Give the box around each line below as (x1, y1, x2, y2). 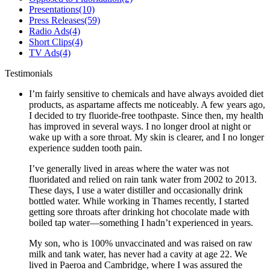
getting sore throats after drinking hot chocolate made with (29, 207, 250, 218)
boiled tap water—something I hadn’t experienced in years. (29, 218, 253, 228)
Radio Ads (29, 26, 69, 37)
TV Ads (29, 48, 60, 58)
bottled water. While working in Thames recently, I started (29, 196, 249, 207)
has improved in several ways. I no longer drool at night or (29, 121, 251, 132)
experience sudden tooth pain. (29, 143, 142, 154)
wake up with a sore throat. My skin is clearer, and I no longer (29, 132, 264, 143)
